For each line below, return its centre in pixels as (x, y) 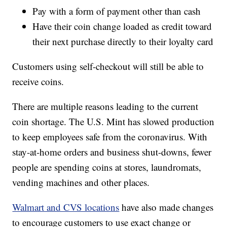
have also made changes (166, 207)
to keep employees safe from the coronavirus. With (110, 137)
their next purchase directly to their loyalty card (123, 42)
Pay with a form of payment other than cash (117, 11)
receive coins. (38, 82)
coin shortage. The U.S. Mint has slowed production (113, 122)
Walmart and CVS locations (66, 207)
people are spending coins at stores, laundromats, (107, 167)
